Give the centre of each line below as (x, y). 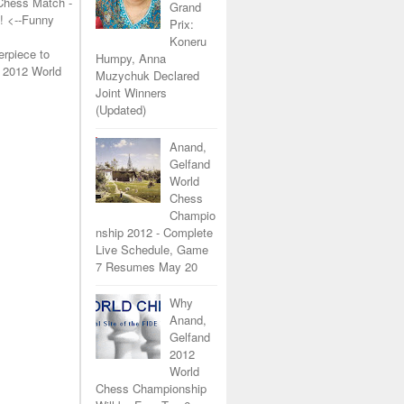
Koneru (188, 41)
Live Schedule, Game (152, 249)
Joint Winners (131, 92)
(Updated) (121, 109)
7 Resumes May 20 (147, 266)
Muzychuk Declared (147, 75)
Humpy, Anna (131, 58)
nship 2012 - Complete (154, 232)
